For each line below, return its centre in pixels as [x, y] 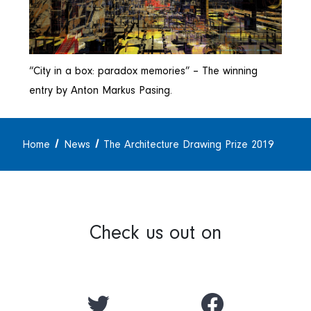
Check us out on [155, 233]
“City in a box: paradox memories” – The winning [143, 70]
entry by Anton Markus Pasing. [101, 90]
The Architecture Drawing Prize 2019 [189, 144]
